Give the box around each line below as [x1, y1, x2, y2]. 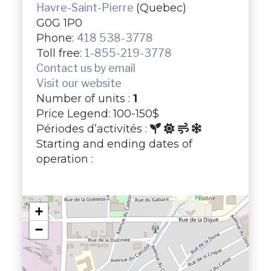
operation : [36, 152, 93, 166]
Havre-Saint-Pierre [36, 1, 136, 15]
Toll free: [36, 47, 85, 60]
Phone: [36, 31, 77, 45]
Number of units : [36, 92, 133, 105]
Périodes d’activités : [36, 122, 150, 135]
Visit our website [36, 77, 122, 90]
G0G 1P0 [36, 16, 82, 30]
